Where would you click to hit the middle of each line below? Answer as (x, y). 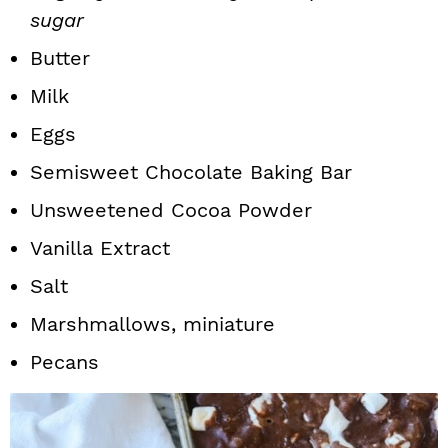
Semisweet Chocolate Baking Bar (191, 172)
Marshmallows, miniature (152, 324)
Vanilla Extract (100, 248)
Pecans (64, 362)
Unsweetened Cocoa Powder (171, 210)
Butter (60, 58)
